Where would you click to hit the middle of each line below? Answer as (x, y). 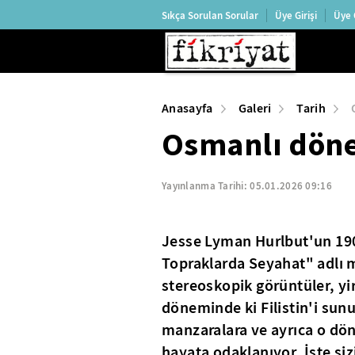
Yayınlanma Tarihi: (206, 186)
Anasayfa (187, 108)
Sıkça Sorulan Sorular (210, 15)
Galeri (255, 108)
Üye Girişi (296, 15)
